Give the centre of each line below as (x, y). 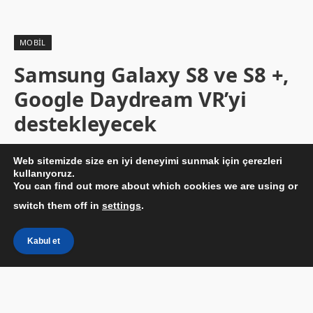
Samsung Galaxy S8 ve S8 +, (152, 75)
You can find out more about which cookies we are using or (155, 186)
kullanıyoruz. (44, 173)
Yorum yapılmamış (188, 154)
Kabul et (44, 241)
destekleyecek (86, 124)
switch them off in (58, 205)
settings (122, 205)
